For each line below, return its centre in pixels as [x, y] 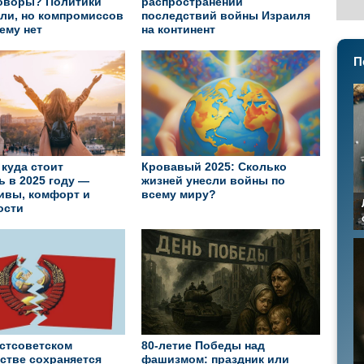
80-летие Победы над [203, 345]
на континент [178, 29]
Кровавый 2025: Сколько [214, 167]
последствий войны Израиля [226, 15]
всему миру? [179, 194]
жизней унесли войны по [213, 180]
